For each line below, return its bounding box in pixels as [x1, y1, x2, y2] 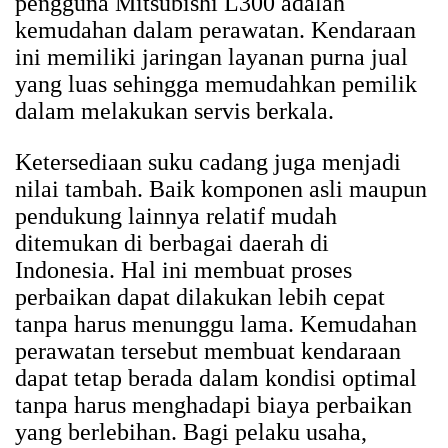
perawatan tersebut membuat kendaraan [15, 338, 401, 365]
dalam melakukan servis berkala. [15, 98, 334, 125]
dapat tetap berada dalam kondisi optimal [15, 365, 417, 392]
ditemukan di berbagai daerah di [15, 230, 329, 257]
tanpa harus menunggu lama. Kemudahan [15, 311, 417, 338]
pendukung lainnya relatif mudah [15, 203, 337, 230]
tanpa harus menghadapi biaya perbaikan [15, 392, 412, 419]
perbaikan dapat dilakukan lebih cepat [15, 284, 385, 311]
